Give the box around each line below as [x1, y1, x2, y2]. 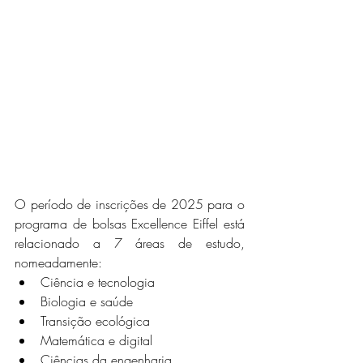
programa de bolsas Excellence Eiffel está [15, 215, 245, 233]
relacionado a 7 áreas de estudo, [15, 234, 245, 253]
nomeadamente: [15, 254, 102, 272]
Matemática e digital [41, 331, 152, 350]
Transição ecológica [41, 312, 150, 331]
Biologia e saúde [41, 293, 133, 311]
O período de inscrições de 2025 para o [15, 195, 245, 214]
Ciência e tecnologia [41, 273, 155, 292]
